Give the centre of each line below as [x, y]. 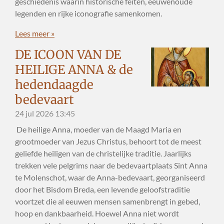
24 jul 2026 [34, 113]
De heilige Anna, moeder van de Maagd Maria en [98, 129]
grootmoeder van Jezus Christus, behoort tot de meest [108, 141]
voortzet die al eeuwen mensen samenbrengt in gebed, [107, 201]
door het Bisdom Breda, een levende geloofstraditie [102, 189]
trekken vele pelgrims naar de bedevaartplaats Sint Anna [111, 165]
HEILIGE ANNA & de [74, 70]
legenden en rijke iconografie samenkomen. [88, 13]
